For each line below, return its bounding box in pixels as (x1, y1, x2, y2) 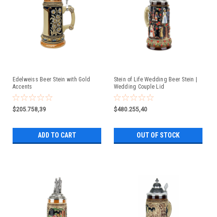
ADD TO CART (37, 131, 76, 139)
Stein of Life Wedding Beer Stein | (113, 76, 197, 83)
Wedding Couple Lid (113, 83, 164, 90)
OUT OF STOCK (136, 131, 180, 139)
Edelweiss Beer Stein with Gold (12, 76, 90, 83)
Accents (12, 83, 32, 90)
